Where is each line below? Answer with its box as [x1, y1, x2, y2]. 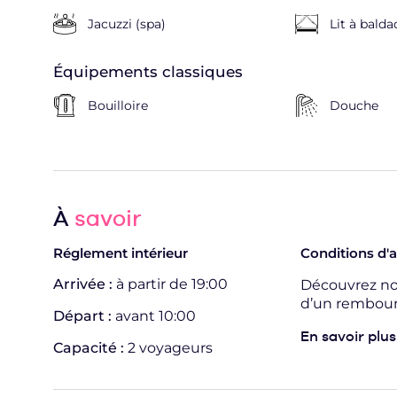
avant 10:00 [115, 307, 196, 324]
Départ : [53, 307, 115, 324]
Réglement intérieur [53, 244, 188, 261]
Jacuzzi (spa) [88, 15, 166, 32]
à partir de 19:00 [116, 275, 228, 292]
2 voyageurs [128, 339, 213, 356]
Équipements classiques [53, 62, 243, 81]
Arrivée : [53, 275, 116, 292]
